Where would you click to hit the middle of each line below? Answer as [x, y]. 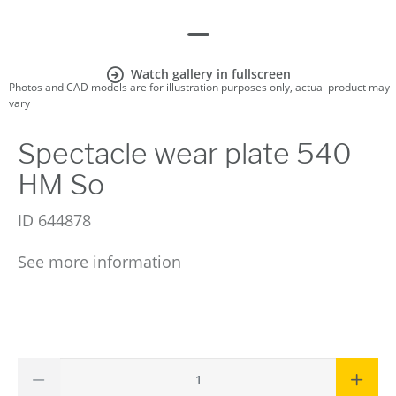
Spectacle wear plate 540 [185, 153]
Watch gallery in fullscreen [210, 74]
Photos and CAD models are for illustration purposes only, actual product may [199, 87]
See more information [99, 262]
